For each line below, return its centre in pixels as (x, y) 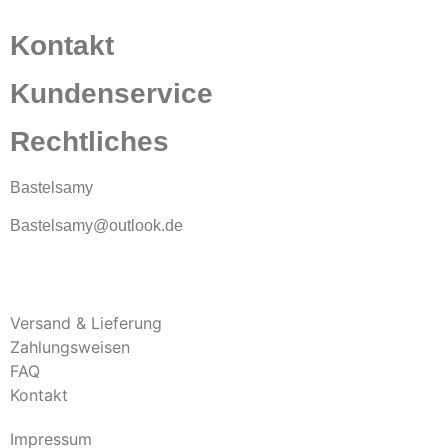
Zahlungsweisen (70, 346)
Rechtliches (89, 141)
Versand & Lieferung (86, 322)
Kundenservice (111, 93)
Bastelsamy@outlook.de (96, 225)
